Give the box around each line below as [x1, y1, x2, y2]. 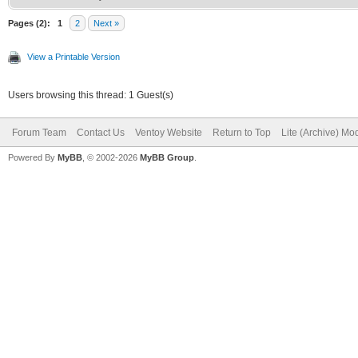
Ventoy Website [135, 126, 202, 138]
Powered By [8, 152, 58, 162]
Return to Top [213, 126, 271, 138]
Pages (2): [8, 18, 50, 28]
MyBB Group [140, 152, 194, 162]
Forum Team [12, 126, 66, 138]
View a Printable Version [27, 51, 120, 62]
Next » [93, 18, 119, 28]
